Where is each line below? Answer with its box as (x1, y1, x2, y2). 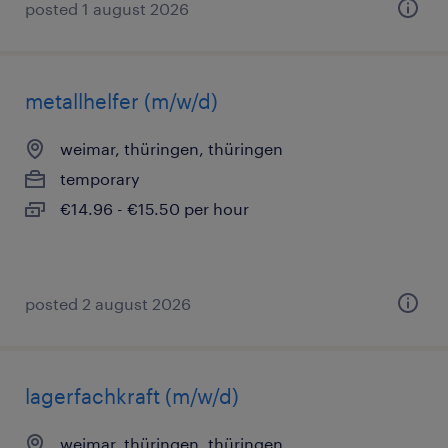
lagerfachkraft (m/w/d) (25, 384, 239, 408)
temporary (60, 169, 140, 188)
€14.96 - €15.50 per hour (60, 199, 249, 218)
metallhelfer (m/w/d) (25, 89, 218, 113)
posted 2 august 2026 (25, 294, 191, 313)
